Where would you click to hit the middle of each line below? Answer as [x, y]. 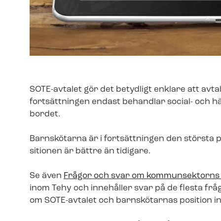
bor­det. [46, 114]
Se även [47, 176]
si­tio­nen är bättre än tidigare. [91, 151]
